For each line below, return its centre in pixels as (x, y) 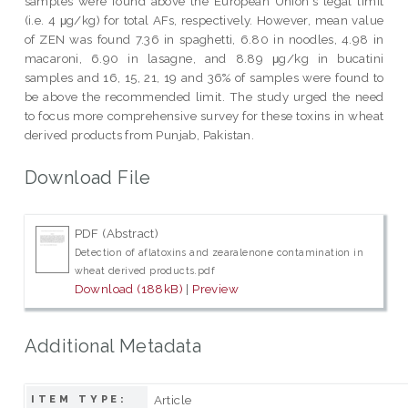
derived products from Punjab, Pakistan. (139, 134)
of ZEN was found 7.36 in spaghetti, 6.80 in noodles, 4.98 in (204, 39)
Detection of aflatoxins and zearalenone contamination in (219, 253)
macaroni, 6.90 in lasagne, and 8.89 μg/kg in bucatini (204, 58)
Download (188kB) (129, 289)
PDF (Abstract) (117, 234)
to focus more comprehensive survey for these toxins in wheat (204, 115)
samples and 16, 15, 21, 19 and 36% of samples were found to (204, 77)
